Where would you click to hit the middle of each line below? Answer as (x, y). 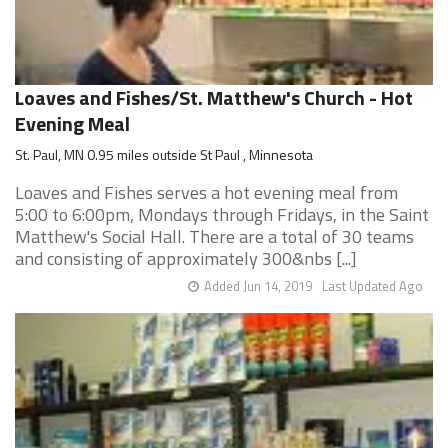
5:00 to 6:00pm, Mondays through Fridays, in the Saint (222, 214)
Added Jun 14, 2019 (258, 286)
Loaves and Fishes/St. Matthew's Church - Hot (214, 97)
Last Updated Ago (372, 286)
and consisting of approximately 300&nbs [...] (186, 258)
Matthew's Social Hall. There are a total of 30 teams (214, 236)
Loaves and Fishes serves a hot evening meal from (206, 192)
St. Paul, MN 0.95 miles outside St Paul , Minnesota (164, 154)
